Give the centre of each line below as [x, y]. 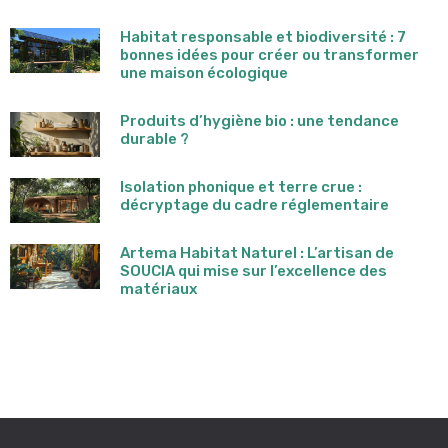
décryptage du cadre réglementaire [254, 204]
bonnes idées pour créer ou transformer [269, 54]
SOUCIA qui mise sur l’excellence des [253, 270]
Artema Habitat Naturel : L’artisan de [257, 252]
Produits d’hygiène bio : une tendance [259, 120]
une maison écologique [204, 72]
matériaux [158, 288]
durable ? [154, 138]
